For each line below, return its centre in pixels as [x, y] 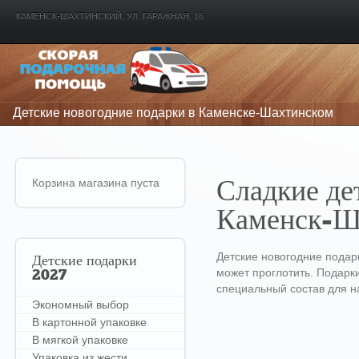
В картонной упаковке [89, 322]
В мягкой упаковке [80, 340]
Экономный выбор [81, 305]
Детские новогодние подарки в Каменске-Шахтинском [173, 113]
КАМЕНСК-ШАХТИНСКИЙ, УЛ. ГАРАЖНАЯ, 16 [110, 16]
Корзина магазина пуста [96, 183]
